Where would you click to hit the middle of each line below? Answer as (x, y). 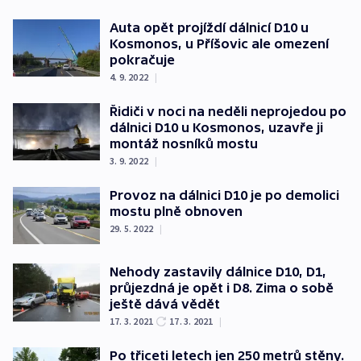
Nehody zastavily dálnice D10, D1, (218, 272)
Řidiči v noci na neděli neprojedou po (228, 111)
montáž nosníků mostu (184, 143)
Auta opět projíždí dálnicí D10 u (209, 27)
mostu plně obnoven (176, 211)
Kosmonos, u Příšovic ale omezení (219, 43)
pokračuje (142, 59)
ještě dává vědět (165, 304)
